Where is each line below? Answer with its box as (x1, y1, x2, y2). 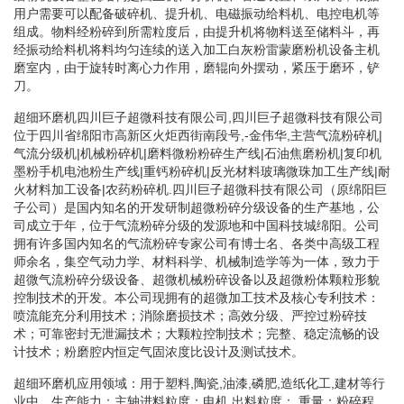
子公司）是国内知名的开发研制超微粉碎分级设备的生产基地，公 (14, 199, 380, 215)
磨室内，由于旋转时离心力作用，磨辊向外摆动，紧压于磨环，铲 (14, 60, 380, 75)
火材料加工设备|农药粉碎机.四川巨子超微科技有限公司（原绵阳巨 (14, 181, 387, 197)
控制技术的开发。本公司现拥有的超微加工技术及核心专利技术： (14, 289, 380, 305)
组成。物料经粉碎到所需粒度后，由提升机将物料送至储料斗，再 (14, 23, 380, 39)
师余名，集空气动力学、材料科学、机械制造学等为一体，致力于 (14, 253, 380, 269)
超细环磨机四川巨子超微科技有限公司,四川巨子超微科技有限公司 (14, 109, 383, 124)
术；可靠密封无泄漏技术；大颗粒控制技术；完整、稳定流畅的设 (14, 326, 380, 341)
